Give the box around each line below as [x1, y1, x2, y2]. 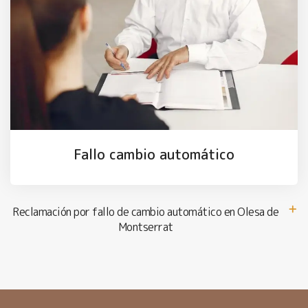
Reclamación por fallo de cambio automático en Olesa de [12, 203, 278, 219]
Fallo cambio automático [74, 144, 234, 164]
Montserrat [118, 219, 173, 234]
